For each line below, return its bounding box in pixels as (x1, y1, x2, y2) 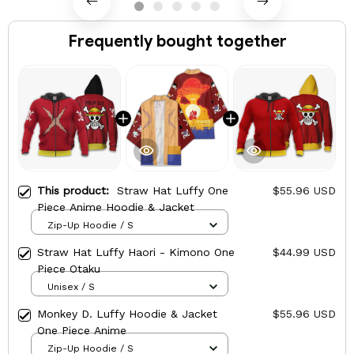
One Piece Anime (37, 324, 126, 337)
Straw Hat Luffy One (117, 184, 228, 198)
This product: (37, 184, 117, 198)
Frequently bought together (67, 31, 287, 51)
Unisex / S (47, 281, 95, 292)
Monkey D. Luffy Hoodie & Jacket (37, 307, 217, 321)
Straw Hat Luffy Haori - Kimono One (37, 246, 235, 259)
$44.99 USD (273, 246, 336, 259)
